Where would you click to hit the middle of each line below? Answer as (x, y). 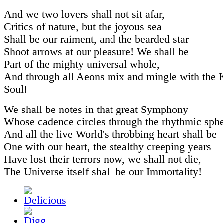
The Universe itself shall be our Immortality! (103, 171)
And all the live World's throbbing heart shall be (110, 134)
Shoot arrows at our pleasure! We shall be (96, 52)
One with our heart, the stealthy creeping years (108, 147)
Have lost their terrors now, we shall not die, (103, 159)
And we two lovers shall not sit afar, (84, 14)
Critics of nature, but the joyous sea (83, 27)
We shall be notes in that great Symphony (96, 109)
